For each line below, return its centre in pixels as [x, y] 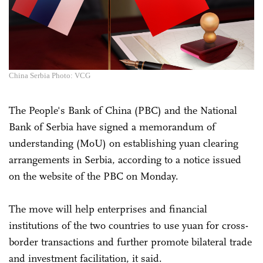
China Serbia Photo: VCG [50, 75]
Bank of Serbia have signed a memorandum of [112, 127]
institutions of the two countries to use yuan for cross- [129, 225]
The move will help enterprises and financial [108, 209]
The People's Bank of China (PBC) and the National [123, 110]
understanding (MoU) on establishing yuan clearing [124, 143]
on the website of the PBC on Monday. [94, 176]
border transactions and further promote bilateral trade [130, 242]
